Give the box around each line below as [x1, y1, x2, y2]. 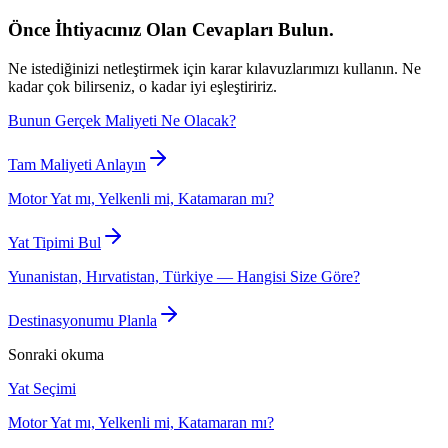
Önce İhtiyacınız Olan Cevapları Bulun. [8, 19, 334, 41]
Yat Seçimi [8, 379, 76, 397]
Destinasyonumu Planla [8, 311, 157, 329]
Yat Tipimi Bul [8, 233, 101, 251]
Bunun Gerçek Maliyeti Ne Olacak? [8, 111, 236, 129]
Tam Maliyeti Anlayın [8, 155, 146, 173]
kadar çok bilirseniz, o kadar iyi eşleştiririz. [8, 77, 277, 95]
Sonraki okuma [8, 345, 104, 363]
